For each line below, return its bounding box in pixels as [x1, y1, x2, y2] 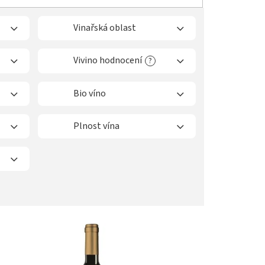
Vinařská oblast [73, 21, 136, 35]
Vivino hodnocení [73, 54, 142, 67]
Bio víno [73, 87, 106, 101]
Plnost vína [73, 119, 119, 133]
